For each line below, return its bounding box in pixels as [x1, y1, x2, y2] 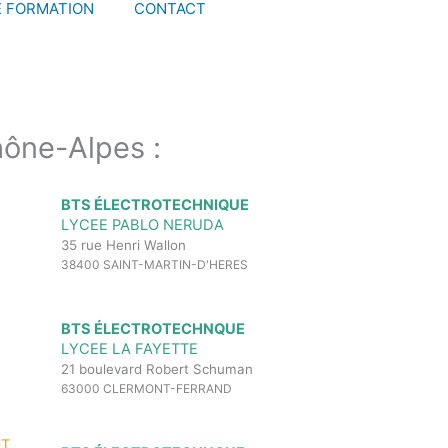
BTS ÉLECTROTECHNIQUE [61, 195, 249, 214]
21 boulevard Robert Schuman [61, 361, 253, 378]
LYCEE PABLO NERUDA [61, 215, 224, 234]
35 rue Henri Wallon [61, 236, 186, 253]
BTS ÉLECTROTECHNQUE [61, 320, 245, 339]
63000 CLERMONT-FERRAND [61, 381, 232, 397]
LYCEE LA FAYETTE [61, 340, 198, 359]
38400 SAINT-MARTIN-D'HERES [61, 256, 248, 272]
